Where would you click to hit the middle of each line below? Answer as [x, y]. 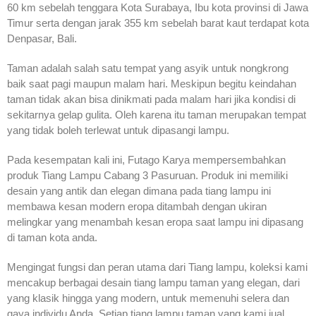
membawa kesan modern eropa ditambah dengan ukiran [137, 206]
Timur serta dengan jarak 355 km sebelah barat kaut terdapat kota [158, 23]
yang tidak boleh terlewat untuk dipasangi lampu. [118, 130]
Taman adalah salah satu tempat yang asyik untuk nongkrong [148, 68]
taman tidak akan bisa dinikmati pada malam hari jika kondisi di [151, 99]
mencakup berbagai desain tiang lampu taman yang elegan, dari [153, 282]
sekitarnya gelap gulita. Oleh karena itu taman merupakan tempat [157, 114]
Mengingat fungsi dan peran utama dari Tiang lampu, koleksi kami [157, 267]
